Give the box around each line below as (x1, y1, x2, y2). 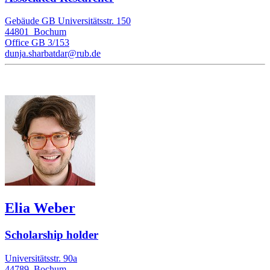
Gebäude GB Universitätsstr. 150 (5, 16, 131, 27)
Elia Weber (5, 200, 75, 216)
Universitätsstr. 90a (5, 253, 77, 263)
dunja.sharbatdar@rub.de (5, 48, 101, 59)
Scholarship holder (5, 228, 98, 242)
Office (5, 37, 29, 48)
